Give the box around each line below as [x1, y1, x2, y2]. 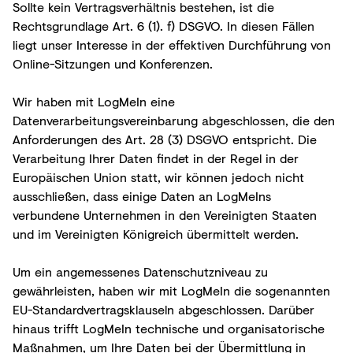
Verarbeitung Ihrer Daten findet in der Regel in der [13, 148, 299, 167]
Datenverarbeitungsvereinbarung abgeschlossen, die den [13, 110, 335, 129]
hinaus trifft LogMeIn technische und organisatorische [13, 318, 325, 337]
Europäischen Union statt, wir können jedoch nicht [13, 167, 304, 186]
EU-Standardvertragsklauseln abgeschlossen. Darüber [13, 299, 314, 318]
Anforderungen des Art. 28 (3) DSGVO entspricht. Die [13, 129, 317, 148]
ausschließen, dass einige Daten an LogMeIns [13, 186, 271, 205]
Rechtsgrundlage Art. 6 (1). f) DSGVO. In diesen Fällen [13, 16, 314, 35]
